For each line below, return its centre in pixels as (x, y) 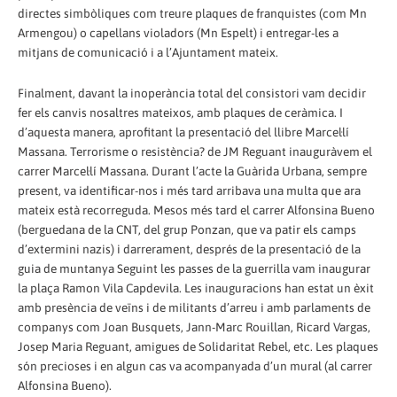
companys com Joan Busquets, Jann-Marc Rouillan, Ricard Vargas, (194, 327)
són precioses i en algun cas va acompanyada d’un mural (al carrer (195, 366)
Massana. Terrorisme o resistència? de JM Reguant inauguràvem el (195, 151)
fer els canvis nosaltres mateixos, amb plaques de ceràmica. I (180, 112)
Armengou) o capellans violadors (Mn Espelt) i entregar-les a (178, 32)
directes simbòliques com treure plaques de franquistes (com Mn (192, 13)
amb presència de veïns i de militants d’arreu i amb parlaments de (194, 307)
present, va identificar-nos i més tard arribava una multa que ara (189, 190)
